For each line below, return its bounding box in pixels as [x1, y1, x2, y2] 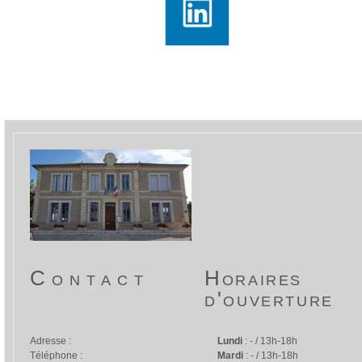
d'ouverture [204, 287, 335, 311]
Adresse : [30, 335, 71, 347]
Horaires [204, 266, 303, 290]
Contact [30, 266, 149, 290]
